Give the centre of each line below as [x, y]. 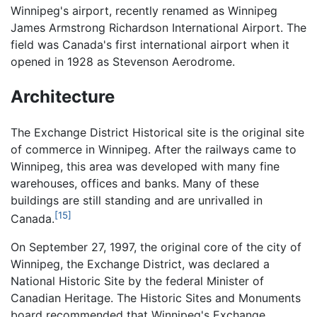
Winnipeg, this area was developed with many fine [145, 166]
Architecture [63, 96]
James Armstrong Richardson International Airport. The [158, 28]
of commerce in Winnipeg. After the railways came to [154, 149]
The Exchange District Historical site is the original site [157, 132]
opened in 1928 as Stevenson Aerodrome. [123, 62]
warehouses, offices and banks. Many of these [135, 183]
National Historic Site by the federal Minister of [137, 281]
